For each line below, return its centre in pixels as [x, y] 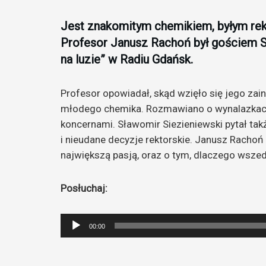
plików [74, 236]
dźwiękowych [88, 251]
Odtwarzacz [85, 220]
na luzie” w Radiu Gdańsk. [127, 60]
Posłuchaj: [84, 188]
